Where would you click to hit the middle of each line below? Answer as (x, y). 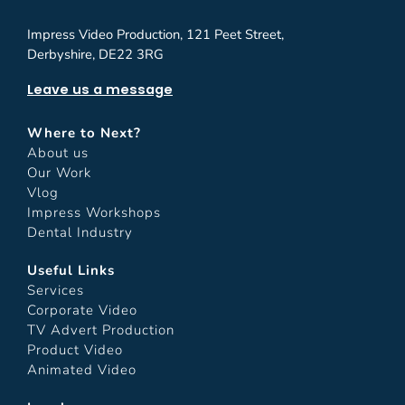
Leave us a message (100, 90)
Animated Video (82, 369)
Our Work (59, 172)
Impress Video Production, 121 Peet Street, (155, 34)
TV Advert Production (101, 330)
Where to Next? (84, 132)
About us (58, 152)
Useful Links (71, 270)
